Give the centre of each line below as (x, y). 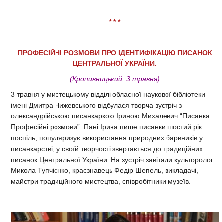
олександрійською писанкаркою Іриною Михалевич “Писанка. (111, 116)
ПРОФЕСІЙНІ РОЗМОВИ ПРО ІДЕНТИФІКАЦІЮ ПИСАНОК (115, 53)
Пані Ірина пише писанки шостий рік (143, 127)
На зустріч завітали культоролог (162, 160)
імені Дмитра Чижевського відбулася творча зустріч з (96, 105)
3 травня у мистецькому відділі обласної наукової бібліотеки (108, 94)
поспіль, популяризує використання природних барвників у (107, 138)
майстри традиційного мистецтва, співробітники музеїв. (102, 182)
